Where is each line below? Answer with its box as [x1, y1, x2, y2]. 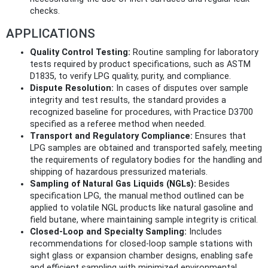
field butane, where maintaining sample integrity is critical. [30, 215, 258, 226]
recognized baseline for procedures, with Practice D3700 [30, 107, 253, 118]
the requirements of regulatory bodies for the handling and [30, 155, 262, 166]
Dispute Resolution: [30, 83, 114, 94]
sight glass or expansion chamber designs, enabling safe [30, 251, 253, 261]
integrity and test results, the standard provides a [30, 95, 226, 106]
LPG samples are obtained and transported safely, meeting [30, 143, 262, 154]
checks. [30, 6, 60, 17]
